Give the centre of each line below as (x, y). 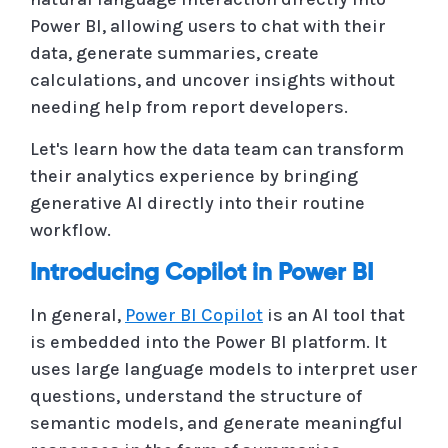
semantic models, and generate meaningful (216, 422)
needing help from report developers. (189, 106)
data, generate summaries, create (174, 52)
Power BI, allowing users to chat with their (208, 25)
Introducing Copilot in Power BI (201, 272)
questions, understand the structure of (196, 395)
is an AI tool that (334, 314)
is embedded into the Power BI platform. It (208, 341)
